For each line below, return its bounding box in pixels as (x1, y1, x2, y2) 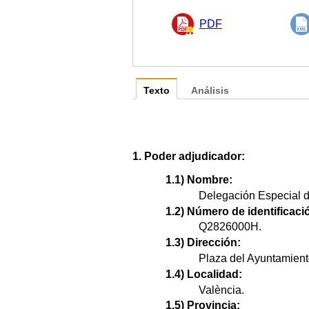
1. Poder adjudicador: (132, 150, 245, 162)
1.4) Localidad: (166, 268, 242, 280)
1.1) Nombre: (166, 173, 232, 186)
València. (199, 283, 244, 296)
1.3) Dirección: (166, 237, 241, 249)
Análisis (191, 85, 229, 96)
